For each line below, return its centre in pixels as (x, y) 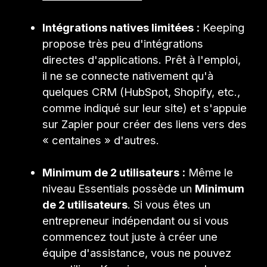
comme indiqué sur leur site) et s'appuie (145, 108)
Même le (209, 173)
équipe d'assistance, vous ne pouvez (137, 253)
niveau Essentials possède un (119, 189)
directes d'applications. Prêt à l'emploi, (142, 60)
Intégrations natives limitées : (121, 28)
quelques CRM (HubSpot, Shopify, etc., (142, 92)
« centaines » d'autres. (101, 140)
